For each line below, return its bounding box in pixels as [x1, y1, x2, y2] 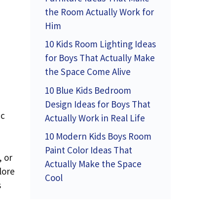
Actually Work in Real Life [45, 111, 145, 124]
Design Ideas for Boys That [45, 98, 150, 110]
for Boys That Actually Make [45, 52, 155, 64]
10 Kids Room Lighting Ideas [45, 38, 156, 50]
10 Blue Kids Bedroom [45, 84, 131, 96]
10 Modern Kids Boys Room [45, 130, 151, 142]
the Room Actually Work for [45, 5, 154, 18]
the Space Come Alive [45, 66, 131, 77]
